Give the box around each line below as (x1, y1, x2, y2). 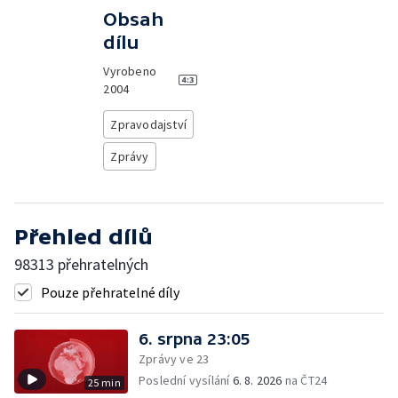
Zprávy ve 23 (139, 351, 210, 367)
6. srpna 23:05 (139, 330, 251, 348)
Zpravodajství (110, 116, 187, 132)
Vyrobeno (103, 63, 156, 79)
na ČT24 (282, 372, 328, 388)
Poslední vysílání (139, 372, 233, 388)
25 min (87, 376, 121, 389)
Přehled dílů (14, 225, 153, 249)
